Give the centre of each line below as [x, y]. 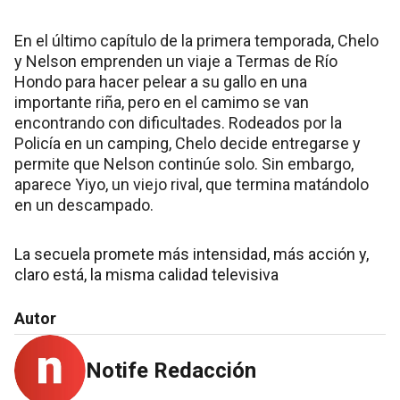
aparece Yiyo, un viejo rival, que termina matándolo [192, 185]
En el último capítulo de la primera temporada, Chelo [196, 41]
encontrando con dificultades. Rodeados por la [178, 123]
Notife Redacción [171, 371]
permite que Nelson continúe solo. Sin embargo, [184, 164]
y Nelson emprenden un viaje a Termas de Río [176, 62]
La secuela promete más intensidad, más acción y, [192, 254]
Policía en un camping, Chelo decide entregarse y [187, 144]
